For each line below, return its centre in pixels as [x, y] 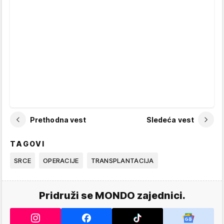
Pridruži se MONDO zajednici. [112, 196]
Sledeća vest [170, 119]
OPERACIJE [61, 161]
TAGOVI [28, 144]
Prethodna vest [58, 119]
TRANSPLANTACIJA [122, 161]
